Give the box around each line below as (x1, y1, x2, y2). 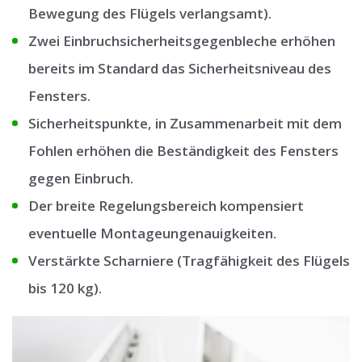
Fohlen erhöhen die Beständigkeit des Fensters (28, 141, 339, 161)
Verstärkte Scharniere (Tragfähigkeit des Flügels (28, 251, 350, 271)
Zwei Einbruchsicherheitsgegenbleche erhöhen (28, 32, 335, 51)
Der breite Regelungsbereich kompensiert (28, 196, 304, 216)
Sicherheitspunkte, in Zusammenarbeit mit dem (28, 114, 342, 133)
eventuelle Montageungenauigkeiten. (28, 224, 276, 243)
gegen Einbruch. (28, 169, 133, 188)
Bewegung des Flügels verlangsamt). (28, 4, 271, 23)
